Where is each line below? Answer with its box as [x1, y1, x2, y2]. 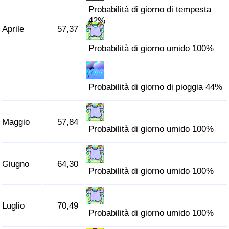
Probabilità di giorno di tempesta [88, 5, 212, 15]
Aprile [2, 24, 24, 34]
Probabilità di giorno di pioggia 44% [88, 82, 223, 93]
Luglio [2, 201, 25, 211]
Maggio [2, 117, 30, 127]
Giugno [2, 159, 29, 169]
